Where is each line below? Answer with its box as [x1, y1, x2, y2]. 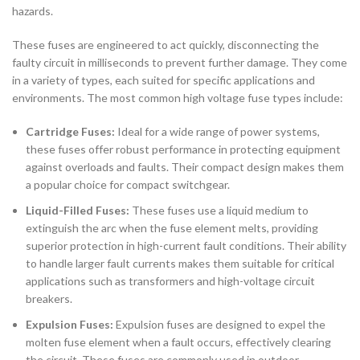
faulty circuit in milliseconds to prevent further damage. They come [12, 55, 347, 69]
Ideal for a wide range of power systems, [115, 124, 320, 138]
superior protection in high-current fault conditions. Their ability [26, 238, 346, 252]
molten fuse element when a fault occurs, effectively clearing [26, 334, 331, 349]
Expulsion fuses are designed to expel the [113, 317, 325, 331]
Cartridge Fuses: [26, 124, 115, 138]
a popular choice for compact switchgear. [26, 177, 230, 191]
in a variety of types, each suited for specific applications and [12, 72, 315, 87]
